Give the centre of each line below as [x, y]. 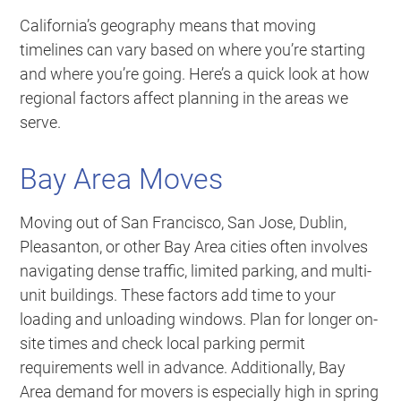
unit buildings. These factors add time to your [178, 295]
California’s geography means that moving [168, 26]
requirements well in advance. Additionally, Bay [183, 368]
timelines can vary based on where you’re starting [193, 50]
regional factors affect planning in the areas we [184, 98]
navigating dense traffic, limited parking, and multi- [196, 271]
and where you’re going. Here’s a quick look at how [195, 74]
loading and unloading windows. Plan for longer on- [199, 320]
